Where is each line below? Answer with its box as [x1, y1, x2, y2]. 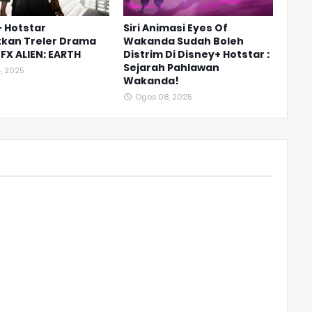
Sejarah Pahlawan [123, 61, 219, 75]
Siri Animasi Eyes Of [123, 21, 228, 36]
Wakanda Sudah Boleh [123, 34, 244, 49]
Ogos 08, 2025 [134, 91, 192, 103]
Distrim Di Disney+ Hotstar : [123, 47, 270, 62]
